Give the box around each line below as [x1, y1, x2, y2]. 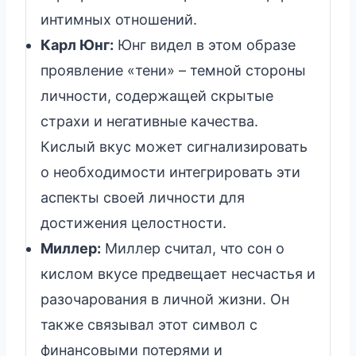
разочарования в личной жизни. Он [41, 290, 289, 308]
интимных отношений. [41, 10, 197, 28]
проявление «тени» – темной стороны [41, 61, 306, 79]
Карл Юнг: [41, 36, 114, 53]
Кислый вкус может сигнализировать [41, 137, 308, 155]
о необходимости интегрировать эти [41, 163, 300, 180]
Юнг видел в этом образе [114, 36, 296, 53]
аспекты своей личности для [41, 188, 245, 206]
